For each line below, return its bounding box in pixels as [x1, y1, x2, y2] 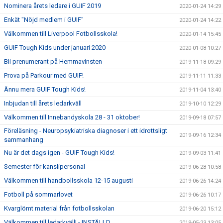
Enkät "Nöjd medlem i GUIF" [4, 16, 84, 24]
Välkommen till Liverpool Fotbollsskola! [4, 30, 117, 38]
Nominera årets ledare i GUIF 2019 [4, 2, 101, 10]
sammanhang [4, 136, 43, 144]
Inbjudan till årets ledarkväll [4, 100, 82, 108]
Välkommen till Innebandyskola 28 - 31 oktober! [4, 113, 140, 121]
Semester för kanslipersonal [4, 163, 85, 171]
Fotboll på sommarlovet [4, 191, 73, 199]
